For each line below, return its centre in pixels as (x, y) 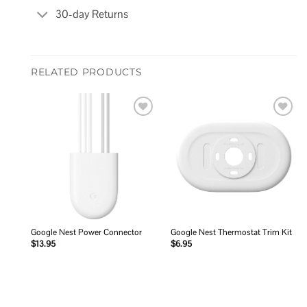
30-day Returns (92, 14)
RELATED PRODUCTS (87, 72)
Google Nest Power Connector (86, 233)
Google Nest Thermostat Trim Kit (231, 233)
